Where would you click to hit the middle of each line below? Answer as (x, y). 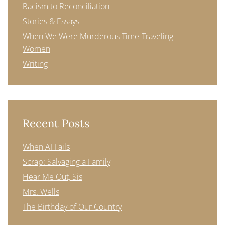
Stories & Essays (51, 21)
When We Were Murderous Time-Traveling (98, 36)
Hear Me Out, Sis (52, 177)
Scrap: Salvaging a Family (67, 162)
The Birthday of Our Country (72, 207)
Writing (35, 64)
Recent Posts (56, 123)
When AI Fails (46, 147)
